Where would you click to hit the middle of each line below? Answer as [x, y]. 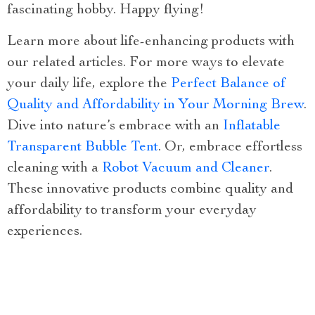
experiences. [45, 232]
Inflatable [252, 126]
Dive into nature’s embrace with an [115, 126]
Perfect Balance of [228, 84]
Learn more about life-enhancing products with [151, 42]
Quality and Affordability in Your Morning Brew [155, 105]
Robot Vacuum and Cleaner [186, 168]
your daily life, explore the [89, 84]
